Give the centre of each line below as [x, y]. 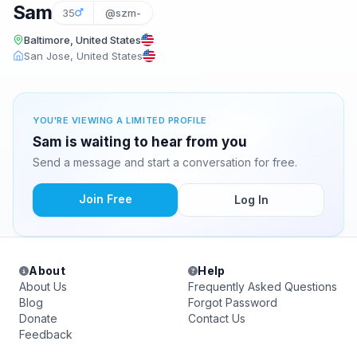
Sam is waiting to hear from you [140, 142]
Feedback [46, 334]
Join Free [105, 199]
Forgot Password [233, 302]
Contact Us [217, 318]
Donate [38, 318]
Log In [251, 200]
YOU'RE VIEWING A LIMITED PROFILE [120, 120]
